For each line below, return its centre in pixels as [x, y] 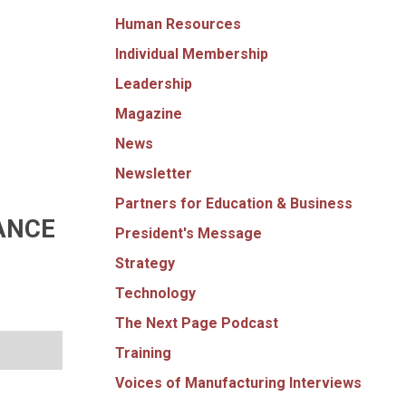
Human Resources [178, 24]
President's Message [188, 233]
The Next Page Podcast [197, 323]
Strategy [145, 263]
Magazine [149, 113]
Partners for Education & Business [234, 203]
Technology [155, 293]
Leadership [154, 83]
